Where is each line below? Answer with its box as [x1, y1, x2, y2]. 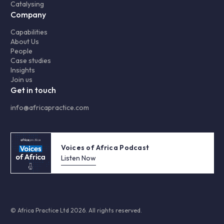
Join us [10, 75, 32, 84]
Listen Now [60, 153, 96, 163]
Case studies [10, 56, 51, 65]
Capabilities [10, 27, 47, 37]
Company [10, 9, 46, 20]
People [10, 46, 32, 56]
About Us [10, 37, 39, 46]
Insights [10, 65, 35, 75]
